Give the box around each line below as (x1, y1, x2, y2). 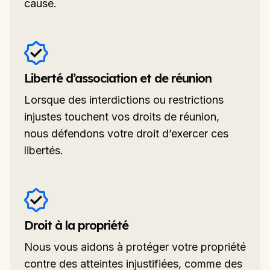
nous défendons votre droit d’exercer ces (24, 127, 228, 140)
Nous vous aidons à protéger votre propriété (24, 240, 246, 253)
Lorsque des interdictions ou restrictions (24, 93, 224, 106)
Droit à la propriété (24, 217, 128, 233)
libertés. (24, 143, 63, 157)
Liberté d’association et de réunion (24, 70, 212, 86)
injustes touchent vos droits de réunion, (24, 110, 219, 123)
